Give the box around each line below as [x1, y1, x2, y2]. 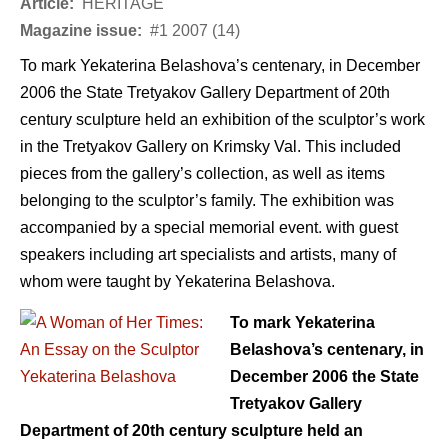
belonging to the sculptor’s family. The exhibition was [20, 191, 394, 209]
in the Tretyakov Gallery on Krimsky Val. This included [20, 137, 401, 155]
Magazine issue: [20, 21, 146, 39]
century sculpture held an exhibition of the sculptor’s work [20, 110, 425, 128]
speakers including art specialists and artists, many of [20, 245, 396, 263]
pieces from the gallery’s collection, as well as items [20, 164, 385, 182]
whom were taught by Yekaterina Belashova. [20, 272, 335, 290]
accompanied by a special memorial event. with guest [20, 218, 398, 236]
